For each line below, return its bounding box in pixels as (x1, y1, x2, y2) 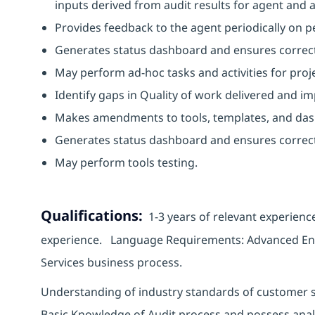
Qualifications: (41, 205, 143, 225)
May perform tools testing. (55, 154, 200, 170)
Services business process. (41, 254, 185, 270)
